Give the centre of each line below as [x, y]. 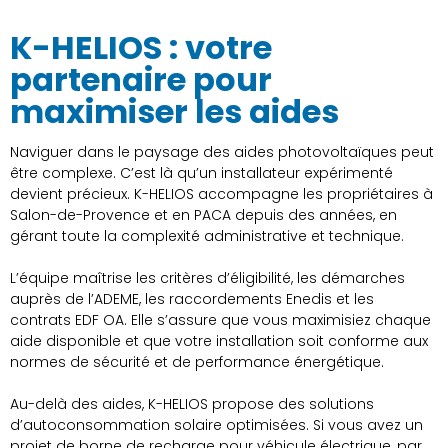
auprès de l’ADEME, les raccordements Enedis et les [192, 299]
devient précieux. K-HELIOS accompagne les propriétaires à [221, 194]
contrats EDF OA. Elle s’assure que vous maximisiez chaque [220, 320]
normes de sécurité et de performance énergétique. [197, 362]
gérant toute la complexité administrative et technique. [207, 236]
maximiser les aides [174, 112]
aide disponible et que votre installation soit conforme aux [219, 341]
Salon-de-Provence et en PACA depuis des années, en [203, 215]
